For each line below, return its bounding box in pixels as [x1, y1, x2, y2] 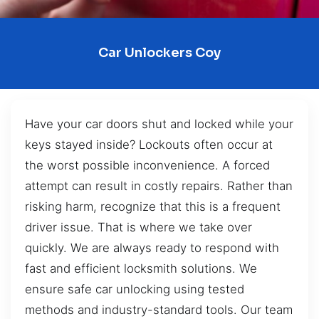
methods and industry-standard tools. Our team [25, 302, 293, 317]
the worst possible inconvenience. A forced [25, 157, 270, 172]
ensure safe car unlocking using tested [25, 281, 244, 296]
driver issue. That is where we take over [25, 219, 252, 234]
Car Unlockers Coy [98, 45, 221, 61]
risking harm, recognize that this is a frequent [25, 199, 281, 214]
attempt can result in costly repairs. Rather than [25, 178, 293, 193]
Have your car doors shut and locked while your [25, 116, 293, 131]
